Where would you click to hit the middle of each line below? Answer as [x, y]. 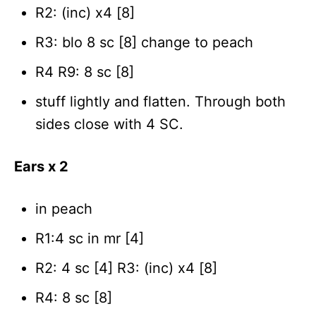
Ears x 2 [41, 166]
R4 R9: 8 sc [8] [85, 72]
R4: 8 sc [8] [74, 297]
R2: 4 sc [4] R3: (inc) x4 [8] [126, 268]
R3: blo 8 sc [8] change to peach [144, 42]
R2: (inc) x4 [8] [85, 12]
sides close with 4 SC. [109, 124]
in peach [64, 208]
